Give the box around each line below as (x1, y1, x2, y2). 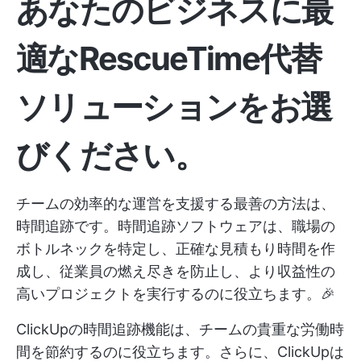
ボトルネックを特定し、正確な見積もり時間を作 (16, 239, 335, 257)
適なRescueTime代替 (16, 38, 322, 78)
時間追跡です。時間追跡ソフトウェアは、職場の (16, 217, 335, 234)
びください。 (16, 135, 205, 175)
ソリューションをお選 (16, 86, 332, 127)
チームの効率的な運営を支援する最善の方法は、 (16, 194, 335, 212)
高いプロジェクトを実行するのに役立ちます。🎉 (16, 284, 335, 302)
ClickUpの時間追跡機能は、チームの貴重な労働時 (16, 320, 344, 338)
